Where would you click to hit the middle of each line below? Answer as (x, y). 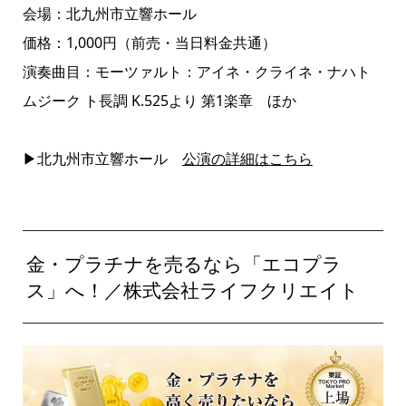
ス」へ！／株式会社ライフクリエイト (193, 290)
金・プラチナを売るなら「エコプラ (184, 264)
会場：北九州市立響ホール (109, 14)
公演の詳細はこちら (247, 159)
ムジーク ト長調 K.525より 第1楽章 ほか (159, 101)
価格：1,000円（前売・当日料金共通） (149, 43)
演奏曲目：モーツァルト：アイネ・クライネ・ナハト (196, 72)
